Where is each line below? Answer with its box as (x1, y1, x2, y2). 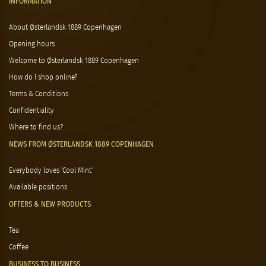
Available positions (9, 183, 67, 191)
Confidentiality (9, 107, 54, 115)
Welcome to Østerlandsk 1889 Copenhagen (9, 57, 139, 65)
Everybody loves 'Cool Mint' (9, 167, 93, 175)
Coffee (9, 243, 28, 251)
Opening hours (9, 40, 55, 48)
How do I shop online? (9, 74, 77, 81)
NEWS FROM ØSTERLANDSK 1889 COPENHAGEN (9, 141, 154, 148)
